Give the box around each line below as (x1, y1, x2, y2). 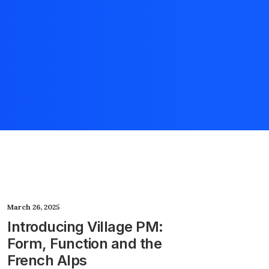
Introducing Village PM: (7, 218, 163, 235)
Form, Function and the (7, 235, 162, 252)
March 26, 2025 (7, 202, 60, 211)
